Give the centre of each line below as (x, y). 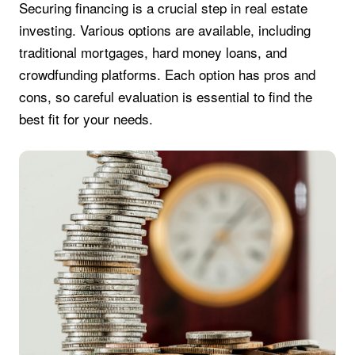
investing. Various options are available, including (165, 30)
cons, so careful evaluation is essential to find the (166, 97)
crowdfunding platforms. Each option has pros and (167, 74)
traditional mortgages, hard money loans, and (153, 52)
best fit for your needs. (86, 119)
